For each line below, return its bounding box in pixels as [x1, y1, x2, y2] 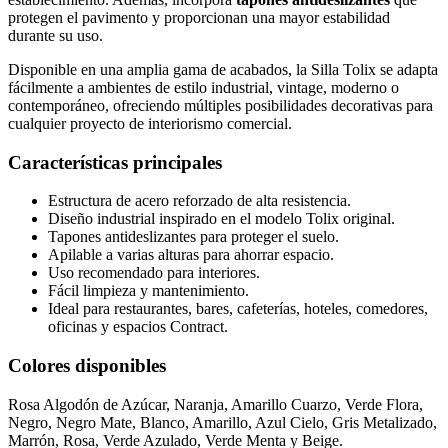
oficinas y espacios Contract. [48, 318, 228, 336]
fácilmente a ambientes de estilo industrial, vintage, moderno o [8, 78, 399, 96]
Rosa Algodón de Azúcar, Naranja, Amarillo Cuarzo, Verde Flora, [8, 395, 423, 413]
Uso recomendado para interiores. [48, 264, 260, 282]
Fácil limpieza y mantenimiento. [48, 282, 249, 300]
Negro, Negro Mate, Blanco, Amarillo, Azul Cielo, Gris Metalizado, [8, 413, 437, 431]
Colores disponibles [8, 355, 166, 377]
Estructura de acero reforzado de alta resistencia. [48, 192, 351, 210]
